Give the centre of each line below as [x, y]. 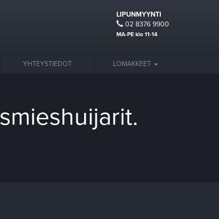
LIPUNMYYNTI [139, 14]
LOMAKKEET [133, 64]
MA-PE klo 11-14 [137, 34]
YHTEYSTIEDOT [47, 64]
